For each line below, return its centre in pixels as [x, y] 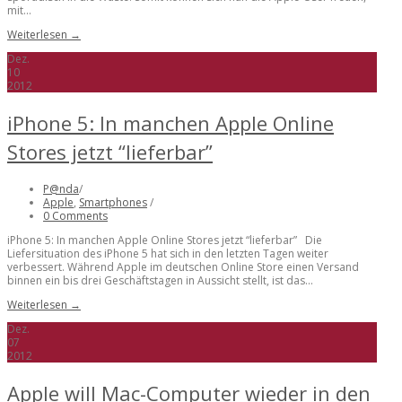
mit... [19, 10]
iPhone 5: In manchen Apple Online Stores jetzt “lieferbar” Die [165, 240]
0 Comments [75, 216]
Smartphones [113, 202]
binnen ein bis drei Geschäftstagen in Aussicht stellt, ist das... [160, 280]
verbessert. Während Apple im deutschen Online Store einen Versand [183, 267]
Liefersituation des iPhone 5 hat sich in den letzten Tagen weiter [168, 253]
